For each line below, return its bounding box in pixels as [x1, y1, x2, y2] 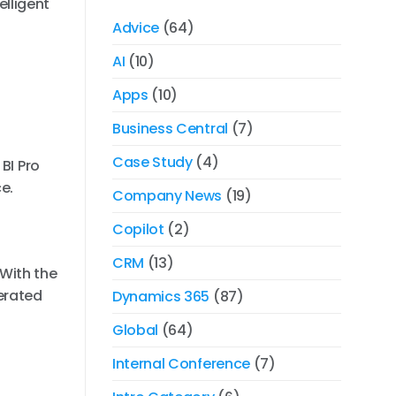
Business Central [112, 118, 228, 139]
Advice [112, 17, 160, 38]
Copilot [112, 218, 164, 240]
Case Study [112, 151, 193, 172]
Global [112, 319, 159, 340]
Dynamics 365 [112, 286, 210, 307]
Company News [112, 185, 223, 206]
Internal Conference [112, 353, 250, 374]
